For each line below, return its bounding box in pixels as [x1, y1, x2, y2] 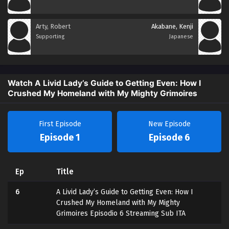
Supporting [36, 33, 64, 40]
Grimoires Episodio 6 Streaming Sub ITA [56, 209, 186, 218]
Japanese [169, 33, 193, 40]
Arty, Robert [36, 22, 71, 30]
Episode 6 [148, 131, 190, 143]
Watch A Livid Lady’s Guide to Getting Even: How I [8, 78, 201, 88]
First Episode [38, 119, 81, 128]
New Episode [148, 119, 191, 128]
